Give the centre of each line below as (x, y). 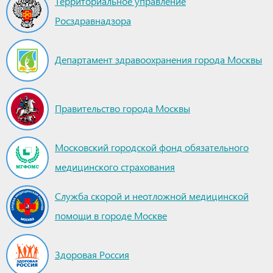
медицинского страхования (115, 167)
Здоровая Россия (92, 254)
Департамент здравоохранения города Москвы (158, 59)
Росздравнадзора (93, 20)
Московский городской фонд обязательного (152, 147)
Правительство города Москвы (122, 108)
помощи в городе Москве (111, 215)
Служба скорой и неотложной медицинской (152, 196)
